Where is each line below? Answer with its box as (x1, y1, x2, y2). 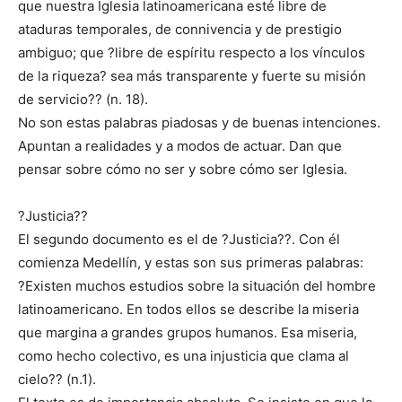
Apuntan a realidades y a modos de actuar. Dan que (18, 137, 342, 155)
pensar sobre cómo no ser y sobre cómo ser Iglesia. (18, 161, 347, 179)
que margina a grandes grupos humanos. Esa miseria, (18, 324, 357, 342)
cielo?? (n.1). (18, 371, 96, 389)
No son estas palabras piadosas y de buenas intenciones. (18, 114, 380, 132)
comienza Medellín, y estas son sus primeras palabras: (18, 254, 363, 272)
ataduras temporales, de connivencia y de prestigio (18, 21, 342, 39)
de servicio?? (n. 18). (18, 91, 148, 109)
